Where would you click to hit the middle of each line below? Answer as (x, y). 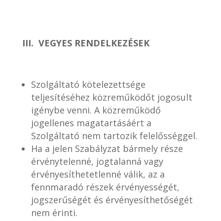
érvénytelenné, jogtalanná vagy (97, 161)
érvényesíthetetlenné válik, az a (98, 174)
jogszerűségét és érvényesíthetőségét (112, 200)
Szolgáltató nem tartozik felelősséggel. (114, 136)
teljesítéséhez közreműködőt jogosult (111, 97)
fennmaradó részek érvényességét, (105, 187)
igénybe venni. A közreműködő (96, 110)
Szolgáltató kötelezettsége (88, 84)
